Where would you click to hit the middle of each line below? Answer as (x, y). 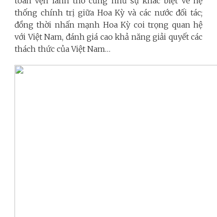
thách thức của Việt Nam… (62, 49)
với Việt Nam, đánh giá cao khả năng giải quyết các (108, 37)
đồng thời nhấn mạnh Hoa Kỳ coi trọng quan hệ (108, 24)
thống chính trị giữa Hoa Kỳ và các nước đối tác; (108, 12)
